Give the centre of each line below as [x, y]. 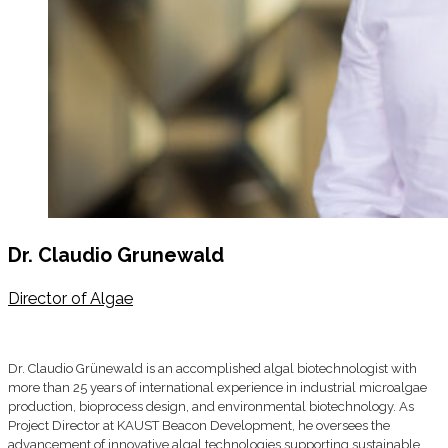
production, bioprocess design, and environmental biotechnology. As [211, 406]
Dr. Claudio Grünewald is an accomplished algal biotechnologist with [212, 368]
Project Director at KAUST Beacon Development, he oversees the [199, 425]
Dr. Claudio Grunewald [116, 255]
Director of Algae [70, 298]
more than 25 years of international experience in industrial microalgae [217, 387]
